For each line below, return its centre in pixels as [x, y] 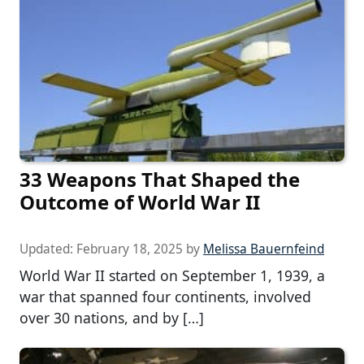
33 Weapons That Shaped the [160, 180]
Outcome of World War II [140, 202]
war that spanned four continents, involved [165, 297]
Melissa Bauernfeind [264, 249]
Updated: [48, 249]
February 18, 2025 [130, 249]
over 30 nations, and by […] [112, 318]
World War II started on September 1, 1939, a [172, 276]
